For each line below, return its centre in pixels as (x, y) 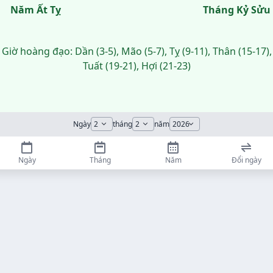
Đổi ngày (246, 160)
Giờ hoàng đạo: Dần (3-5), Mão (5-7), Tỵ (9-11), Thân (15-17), (136, 51)
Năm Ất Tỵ (35, 10)
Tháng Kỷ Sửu (236, 10)
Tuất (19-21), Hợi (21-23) (136, 66)
